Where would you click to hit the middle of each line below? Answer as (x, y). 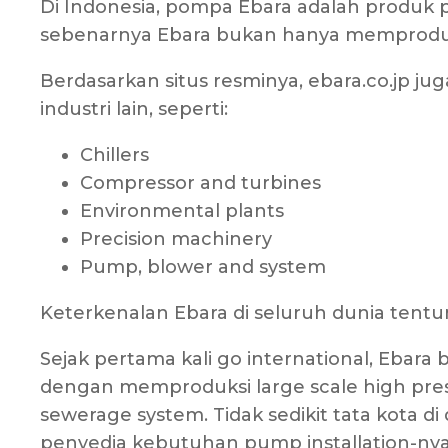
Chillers (114, 155)
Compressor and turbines (200, 183)
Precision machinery (176, 239)
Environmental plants (182, 211)
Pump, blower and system (203, 267)
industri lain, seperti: (134, 109)
